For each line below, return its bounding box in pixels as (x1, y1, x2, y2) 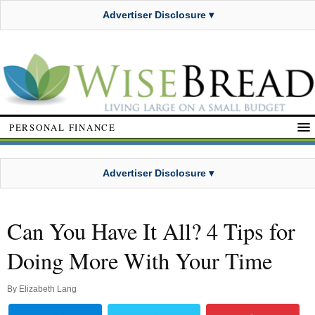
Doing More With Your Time (7, 245, 272, 276)
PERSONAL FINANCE (9, 120, 116, 134)
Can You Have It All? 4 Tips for (7, 216, 295, 247)
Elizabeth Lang (19, 284, 77, 295)
